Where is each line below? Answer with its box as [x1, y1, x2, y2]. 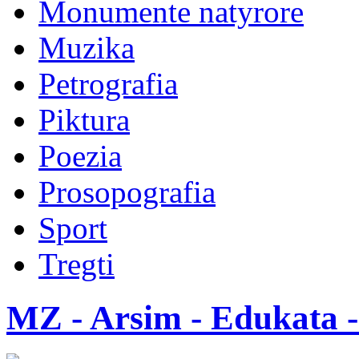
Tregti [38, 247, 115, 281]
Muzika [38, 30, 135, 65]
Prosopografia [38, 175, 216, 209]
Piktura [38, 103, 130, 137]
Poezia [38, 139, 122, 173]
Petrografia [38, 67, 178, 101]
